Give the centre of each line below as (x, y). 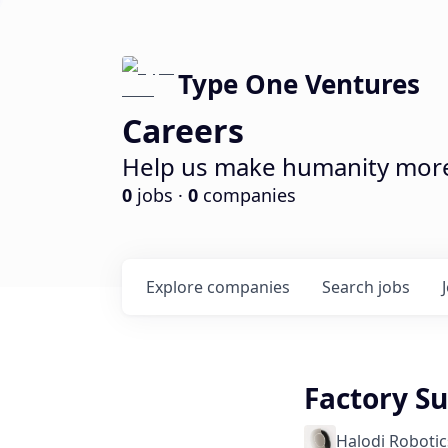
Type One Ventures (299, 84)
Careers (183, 130)
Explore (176, 287)
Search (350, 287)
